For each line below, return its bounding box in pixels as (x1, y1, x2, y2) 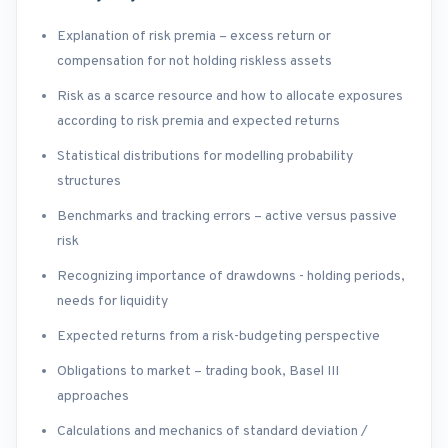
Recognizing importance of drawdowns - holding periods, (57, 268, 405, 286)
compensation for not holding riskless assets (57, 53, 332, 71)
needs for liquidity (57, 293, 168, 311)
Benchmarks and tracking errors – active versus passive (57, 208, 397, 226)
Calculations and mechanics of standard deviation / (57, 423, 368, 441)
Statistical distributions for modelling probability (57, 148, 353, 166)
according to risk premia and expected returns (57, 113, 340, 131)
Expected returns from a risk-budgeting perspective (57, 328, 380, 346)
